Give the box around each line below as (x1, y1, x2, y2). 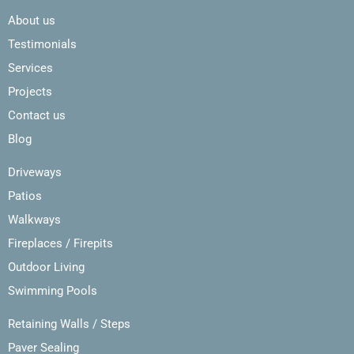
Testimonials (8, 37, 77, 52)
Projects (8, 85, 52, 100)
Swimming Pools (8, 284, 97, 299)
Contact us (8, 108, 66, 123)
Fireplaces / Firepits (8, 236, 113, 251)
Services (8, 61, 53, 76)
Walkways (8, 213, 61, 228)
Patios (8, 189, 42, 204)
